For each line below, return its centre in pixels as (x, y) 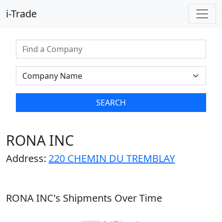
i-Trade (21, 14)
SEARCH (111, 103)
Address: (27, 158)
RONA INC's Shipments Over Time (84, 198)
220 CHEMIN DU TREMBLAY (112, 158)
